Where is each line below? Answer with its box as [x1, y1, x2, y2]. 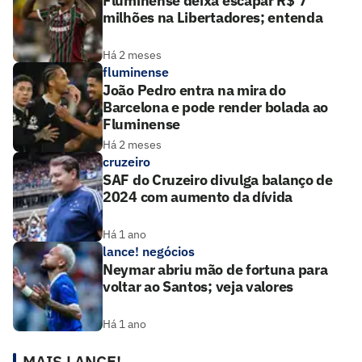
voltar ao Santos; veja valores [103, 276, 293, 296]
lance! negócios [103, 242, 195, 259]
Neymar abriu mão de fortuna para [103, 259, 328, 279]
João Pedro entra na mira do [103, 80, 286, 99]
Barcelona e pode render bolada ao [103, 97, 329, 116]
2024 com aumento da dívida [103, 187, 293, 206]
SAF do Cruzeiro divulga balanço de [103, 170, 333, 189]
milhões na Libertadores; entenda [103, 7, 323, 27]
